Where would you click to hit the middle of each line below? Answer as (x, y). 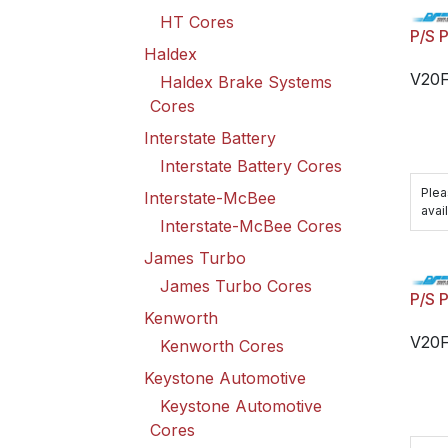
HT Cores (197, 22)
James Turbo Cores (236, 286)
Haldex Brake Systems (246, 82)
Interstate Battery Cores (251, 166)
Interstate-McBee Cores (251, 226)
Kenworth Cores (222, 346)
